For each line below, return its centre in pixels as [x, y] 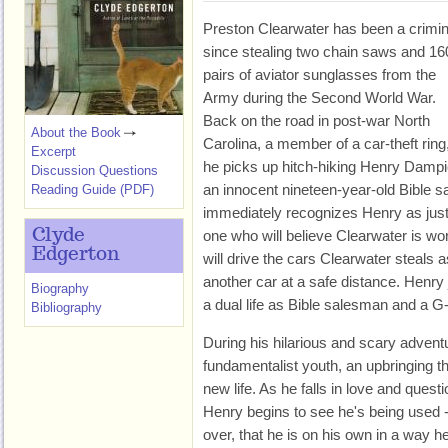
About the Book [76, 132]
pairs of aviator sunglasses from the [319, 74]
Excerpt [53, 151]
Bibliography [66, 307]
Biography [60, 288]
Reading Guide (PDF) [92, 189]
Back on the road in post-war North [316, 120]
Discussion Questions [94, 170]
